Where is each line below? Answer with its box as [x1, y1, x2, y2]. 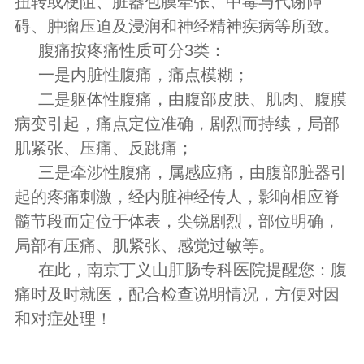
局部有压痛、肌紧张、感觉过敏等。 [14, 236, 275, 254]
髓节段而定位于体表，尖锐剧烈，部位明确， [14, 211, 340, 230]
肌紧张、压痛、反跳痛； [14, 138, 193, 157]
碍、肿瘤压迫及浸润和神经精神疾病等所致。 [14, 16, 340, 35]
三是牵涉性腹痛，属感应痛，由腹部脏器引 [37, 162, 347, 181]
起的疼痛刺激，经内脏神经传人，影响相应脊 [14, 187, 340, 206]
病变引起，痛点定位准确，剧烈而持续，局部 [14, 114, 340, 132]
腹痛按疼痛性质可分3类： [37, 41, 226, 59]
